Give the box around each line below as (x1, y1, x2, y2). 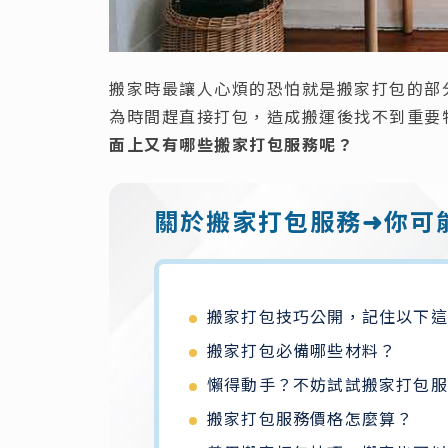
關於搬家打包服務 (154, 203, 362, 239)
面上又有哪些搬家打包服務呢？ (109, 132, 354, 157)
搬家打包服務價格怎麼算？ (207, 406, 414, 431)
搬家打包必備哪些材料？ (207, 338, 397, 363)
